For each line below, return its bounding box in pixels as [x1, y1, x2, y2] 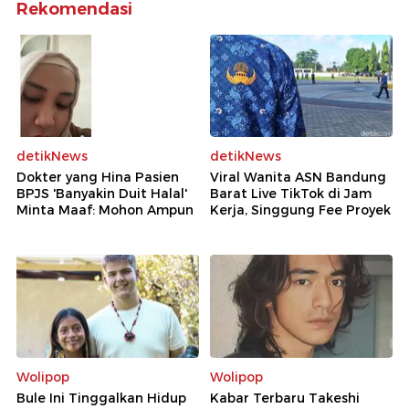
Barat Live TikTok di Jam [210, 185, 372, 202]
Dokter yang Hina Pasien [16, 169, 179, 185]
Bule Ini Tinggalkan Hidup [16, 389, 186, 406]
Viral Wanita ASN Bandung [210, 169, 386, 185]
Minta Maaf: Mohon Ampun [16, 202, 194, 218]
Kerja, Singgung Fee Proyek [210, 202, 391, 218]
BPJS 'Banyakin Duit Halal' [16, 185, 187, 202]
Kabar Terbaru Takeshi [210, 389, 360, 406]
